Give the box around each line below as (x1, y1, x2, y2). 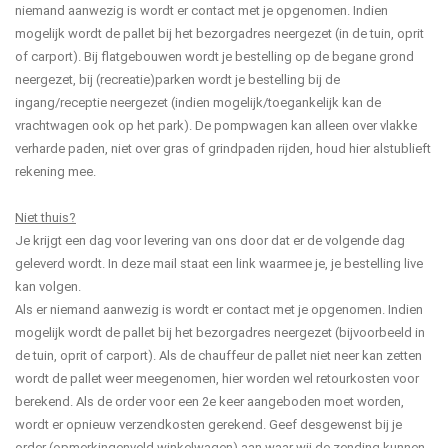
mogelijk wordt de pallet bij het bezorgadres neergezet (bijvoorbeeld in (15, 325, 425, 340)
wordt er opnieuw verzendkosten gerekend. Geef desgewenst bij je (15, 417, 402, 432)
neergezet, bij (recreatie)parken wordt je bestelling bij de (15, 72, 340, 87)
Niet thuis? (15, 210, 76, 225)
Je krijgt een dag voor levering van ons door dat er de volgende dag (15, 233, 405, 248)
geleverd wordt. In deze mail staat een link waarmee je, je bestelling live (15, 256, 423, 271)
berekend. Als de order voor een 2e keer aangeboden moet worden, (15, 394, 404, 409)
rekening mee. (15, 164, 96, 179)
